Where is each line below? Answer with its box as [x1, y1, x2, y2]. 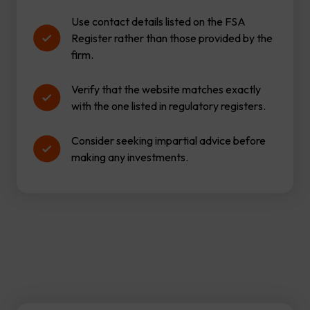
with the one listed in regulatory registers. [71, 99, 267, 113]
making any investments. [71, 150, 190, 164]
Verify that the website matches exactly [71, 82, 261, 96]
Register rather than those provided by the [71, 31, 273, 45]
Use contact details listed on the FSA [71, 15, 246, 28]
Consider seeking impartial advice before [71, 134, 266, 147]
